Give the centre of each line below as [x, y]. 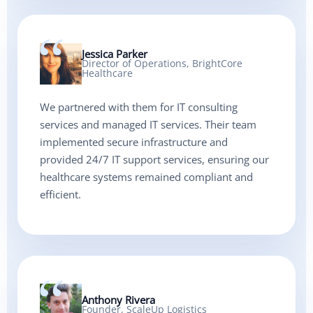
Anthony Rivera [118, 300]
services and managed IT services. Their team [148, 125]
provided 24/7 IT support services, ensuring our [154, 160]
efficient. [60, 195]
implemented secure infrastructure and [134, 142]
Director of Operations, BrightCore [162, 64]
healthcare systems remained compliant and [146, 177]
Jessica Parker [115, 54]
